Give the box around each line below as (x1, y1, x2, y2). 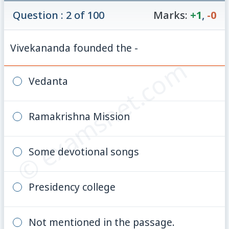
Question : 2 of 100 (13, 8, 105, 22)
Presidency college (28, 179, 116, 194)
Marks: (153, 8, 188, 22)
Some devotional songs (28, 144, 139, 158)
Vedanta (28, 74, 68, 88)
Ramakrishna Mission (28, 109, 130, 123)
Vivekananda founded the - (10, 40, 139, 55)
